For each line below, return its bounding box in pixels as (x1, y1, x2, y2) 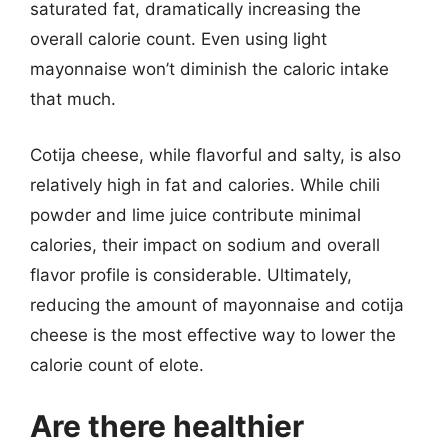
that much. (30, 89, 116, 109)
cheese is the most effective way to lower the (30, 324, 396, 345)
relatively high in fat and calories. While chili (30, 174, 380, 195)
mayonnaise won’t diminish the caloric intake (30, 59, 389, 79)
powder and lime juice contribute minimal (30, 204, 361, 225)
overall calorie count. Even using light (30, 29, 327, 49)
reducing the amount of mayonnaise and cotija (30, 294, 404, 315)
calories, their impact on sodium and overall (30, 234, 380, 255)
